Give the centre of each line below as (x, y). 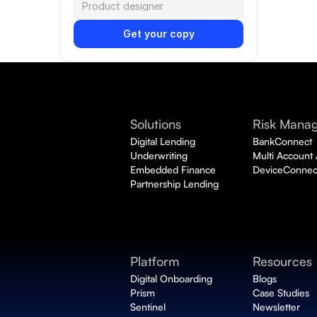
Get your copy (158, 34)
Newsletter (277, 307)
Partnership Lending (175, 184)
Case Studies (281, 293)
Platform (155, 261)
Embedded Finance (173, 169)
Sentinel (148, 307)
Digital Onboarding (173, 278)
